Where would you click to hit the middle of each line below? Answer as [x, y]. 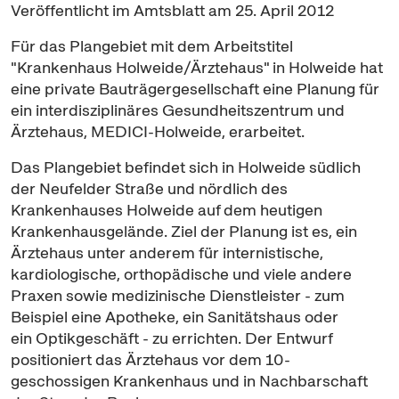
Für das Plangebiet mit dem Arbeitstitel [152, 46]
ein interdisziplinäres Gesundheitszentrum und [178, 110]
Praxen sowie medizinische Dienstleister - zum [178, 295]
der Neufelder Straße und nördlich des [149, 188]
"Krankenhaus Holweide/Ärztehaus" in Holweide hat [197, 67]
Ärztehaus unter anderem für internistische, [167, 252]
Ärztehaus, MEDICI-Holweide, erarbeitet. [158, 131]
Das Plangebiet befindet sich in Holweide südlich [186, 167]
